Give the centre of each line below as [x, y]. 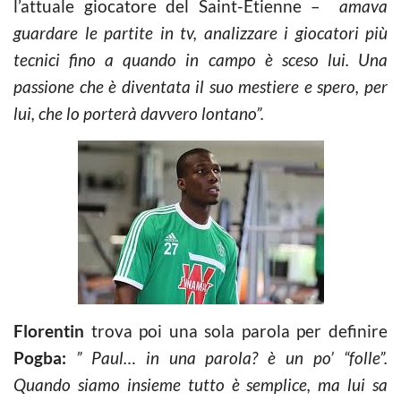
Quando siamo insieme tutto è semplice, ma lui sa [200, 384]
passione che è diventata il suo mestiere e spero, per [200, 86]
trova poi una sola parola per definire [236, 330]
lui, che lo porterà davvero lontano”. [139, 113]
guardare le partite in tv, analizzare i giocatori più [200, 32]
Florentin [49, 330]
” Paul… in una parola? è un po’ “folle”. [232, 357]
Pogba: [40, 357]
